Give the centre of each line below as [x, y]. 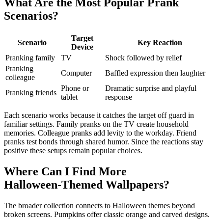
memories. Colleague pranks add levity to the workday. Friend [100, 133]
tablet [69, 97]
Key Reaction [160, 42]
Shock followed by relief [143, 57]
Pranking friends [31, 92]
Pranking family [30, 57]
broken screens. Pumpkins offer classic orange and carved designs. [107, 214]
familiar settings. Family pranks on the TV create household [96, 124]
